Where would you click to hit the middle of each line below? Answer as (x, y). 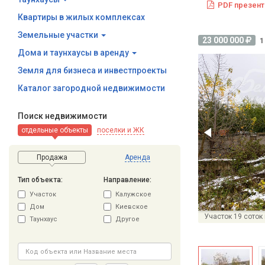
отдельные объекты (55, 130)
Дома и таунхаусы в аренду (74, 53)
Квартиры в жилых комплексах (81, 17)
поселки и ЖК (121, 130)
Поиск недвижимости (62, 116)
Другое (127, 219)
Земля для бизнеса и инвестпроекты (92, 70)
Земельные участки (59, 35)
